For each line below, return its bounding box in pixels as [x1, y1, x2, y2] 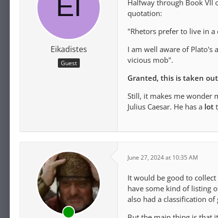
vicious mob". [127, 55, 173, 65]
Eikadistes [50, 44, 87, 54]
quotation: [127, 8, 162, 18]
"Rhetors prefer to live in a [127, 26, 217, 36]
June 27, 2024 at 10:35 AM [127, 153, 198, 162]
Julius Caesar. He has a [127, 102, 204, 111]
